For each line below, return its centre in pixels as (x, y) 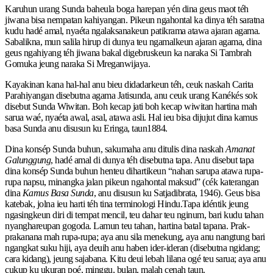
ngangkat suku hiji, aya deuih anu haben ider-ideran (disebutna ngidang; (133, 247)
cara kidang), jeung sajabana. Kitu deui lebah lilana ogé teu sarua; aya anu (136, 258)
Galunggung (28, 160)
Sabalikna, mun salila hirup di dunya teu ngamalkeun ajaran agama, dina (133, 41)
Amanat (240, 149)
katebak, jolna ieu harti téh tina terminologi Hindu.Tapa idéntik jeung (126, 204)
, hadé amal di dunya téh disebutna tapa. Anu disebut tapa (152, 160)
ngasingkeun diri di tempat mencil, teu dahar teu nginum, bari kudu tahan (134, 214)
